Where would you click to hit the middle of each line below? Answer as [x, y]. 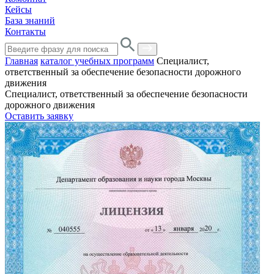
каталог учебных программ [97, 61]
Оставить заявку [39, 116]
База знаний [30, 20]
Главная [21, 61]
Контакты [25, 31]
